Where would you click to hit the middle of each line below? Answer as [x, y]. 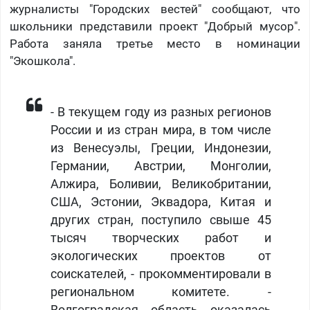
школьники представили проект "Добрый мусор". [155, 27]
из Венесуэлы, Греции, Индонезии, [161, 148]
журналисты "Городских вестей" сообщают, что [155, 9]
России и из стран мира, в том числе [161, 130]
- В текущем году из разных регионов [161, 112]
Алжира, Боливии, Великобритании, [161, 184]
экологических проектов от [161, 256]
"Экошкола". [42, 61]
